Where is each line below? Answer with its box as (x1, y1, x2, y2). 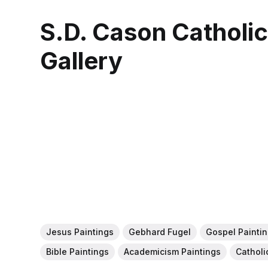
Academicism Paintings (124, 246, 221, 257)
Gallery (40, 46, 123, 75)
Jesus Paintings (46, 226, 114, 237)
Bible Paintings (46, 246, 109, 257)
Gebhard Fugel (129, 226, 191, 237)
